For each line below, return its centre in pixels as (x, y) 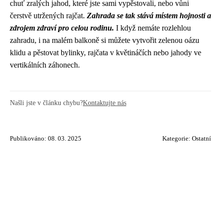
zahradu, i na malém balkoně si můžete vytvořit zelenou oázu (105, 40)
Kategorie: (177, 138)
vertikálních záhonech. (45, 65)
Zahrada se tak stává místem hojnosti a (149, 15)
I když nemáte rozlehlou (152, 28)
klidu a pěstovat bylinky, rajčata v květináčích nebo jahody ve (106, 52)
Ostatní (202, 138)
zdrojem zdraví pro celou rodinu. (62, 28)
